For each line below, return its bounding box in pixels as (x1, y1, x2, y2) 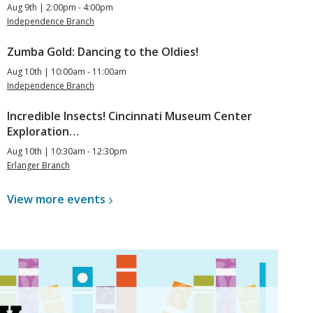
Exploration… (6, 124, 79, 140)
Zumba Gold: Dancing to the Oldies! (6, 44, 198, 60)
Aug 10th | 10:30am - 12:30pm (6, 145, 127, 158)
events (66, 191, 105, 208)
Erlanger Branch (6, 159, 70, 172)
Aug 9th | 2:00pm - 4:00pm (6, 1, 113, 14)
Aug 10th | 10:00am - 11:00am (6, 66, 126, 78)
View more (6, 191, 67, 208)
